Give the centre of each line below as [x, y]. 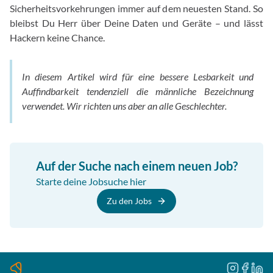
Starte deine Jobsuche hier [91, 181]
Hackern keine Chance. [57, 37]
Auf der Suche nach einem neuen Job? [136, 165]
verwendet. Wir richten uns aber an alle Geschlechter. [124, 105]
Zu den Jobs [129, 200]
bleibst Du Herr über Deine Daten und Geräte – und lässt [136, 23]
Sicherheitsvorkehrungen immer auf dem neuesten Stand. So [136, 8]
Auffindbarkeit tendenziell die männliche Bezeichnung [138, 91]
